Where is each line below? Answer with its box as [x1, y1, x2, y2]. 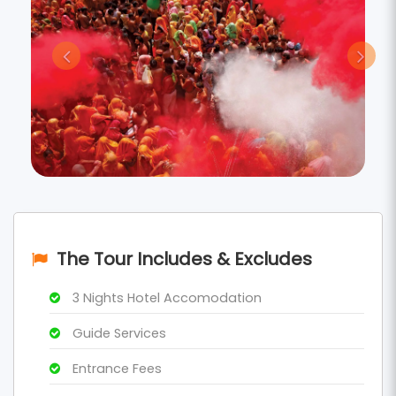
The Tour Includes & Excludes [57, 247, 312, 272]
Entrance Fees [69, 360, 162, 378]
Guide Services [69, 324, 166, 343]
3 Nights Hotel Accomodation [69, 289, 262, 308]
